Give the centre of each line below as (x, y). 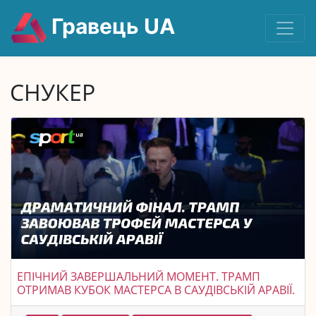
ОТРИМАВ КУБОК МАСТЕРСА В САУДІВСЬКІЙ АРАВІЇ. (156, 290)
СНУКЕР (53, 92)
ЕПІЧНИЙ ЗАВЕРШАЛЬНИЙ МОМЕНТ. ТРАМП (139, 276)
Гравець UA (111, 26)
